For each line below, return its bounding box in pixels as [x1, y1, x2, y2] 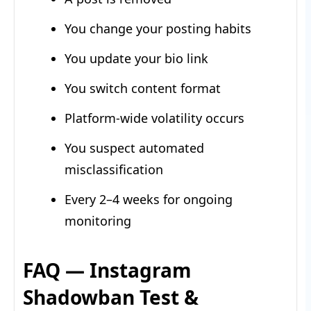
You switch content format [65, 79, 221, 96]
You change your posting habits [65, 19, 251, 37]
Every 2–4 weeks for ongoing [65, 190, 233, 208]
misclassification [65, 160, 163, 178]
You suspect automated [65, 139, 204, 156]
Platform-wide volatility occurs [65, 109, 244, 126]
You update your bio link [65, 49, 208, 67]
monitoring [65, 212, 131, 229]
